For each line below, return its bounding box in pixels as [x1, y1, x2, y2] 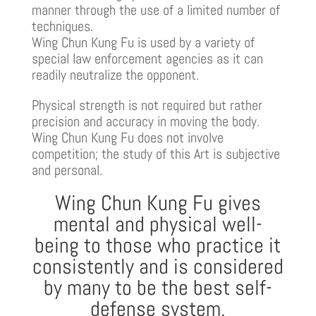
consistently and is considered [32, 253, 284, 280]
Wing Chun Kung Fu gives [54, 189, 261, 217]
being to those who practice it [35, 231, 281, 259]
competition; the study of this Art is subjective [31, 144, 280, 163]
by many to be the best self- [43, 274, 272, 301]
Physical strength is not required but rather [31, 95, 262, 114]
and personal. [31, 160, 102, 179]
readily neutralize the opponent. [31, 65, 199, 84]
